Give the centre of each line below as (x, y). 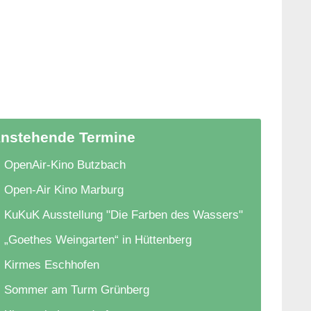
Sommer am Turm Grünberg (77, 290)
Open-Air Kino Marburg (64, 190)
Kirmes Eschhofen (52, 265)
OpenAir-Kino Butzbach (65, 165)
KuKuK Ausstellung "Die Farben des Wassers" (124, 215)
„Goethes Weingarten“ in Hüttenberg (98, 240)
